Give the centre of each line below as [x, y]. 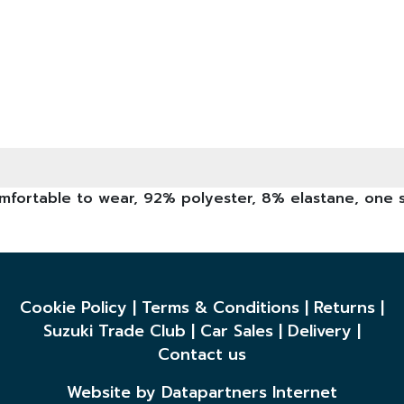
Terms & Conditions [220, 308]
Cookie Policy [73, 308]
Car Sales [237, 331]
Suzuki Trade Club [115, 331]
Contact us [202, 355]
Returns [344, 308]
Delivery [320, 331]
